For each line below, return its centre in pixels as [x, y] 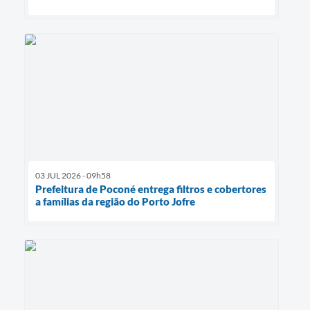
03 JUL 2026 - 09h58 [73, 176]
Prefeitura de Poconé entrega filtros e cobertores [151, 189]
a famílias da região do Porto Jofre [115, 202]
